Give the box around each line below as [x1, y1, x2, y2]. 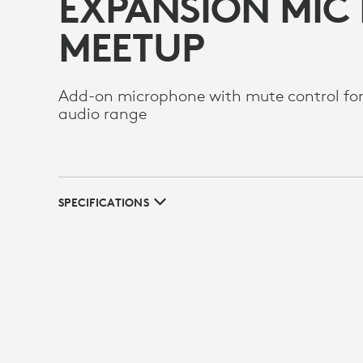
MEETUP [58, 23, 204, 71]
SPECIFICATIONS [58, 194, 149, 210]
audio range [58, 102, 147, 123]
